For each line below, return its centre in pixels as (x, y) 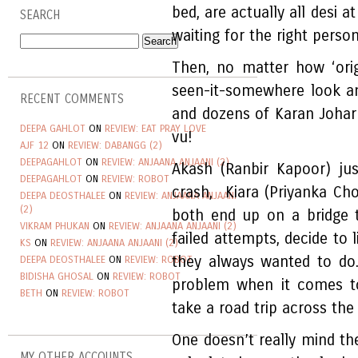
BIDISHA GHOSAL (57, 276)
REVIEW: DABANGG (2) (115, 145)
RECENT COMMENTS (72, 99)
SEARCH (40, 16)
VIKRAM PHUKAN (55, 226)
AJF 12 (34, 145)
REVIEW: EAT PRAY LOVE (155, 129)
